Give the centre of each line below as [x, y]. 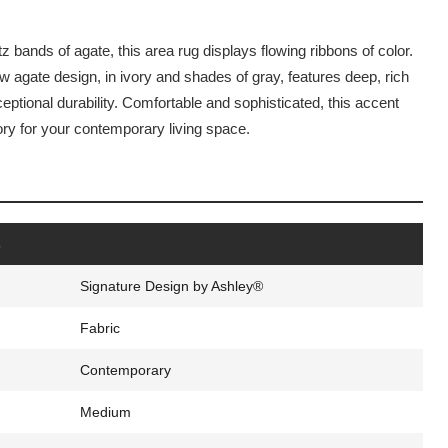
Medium [105, 411]
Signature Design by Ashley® [171, 285]
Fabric [99, 327]
